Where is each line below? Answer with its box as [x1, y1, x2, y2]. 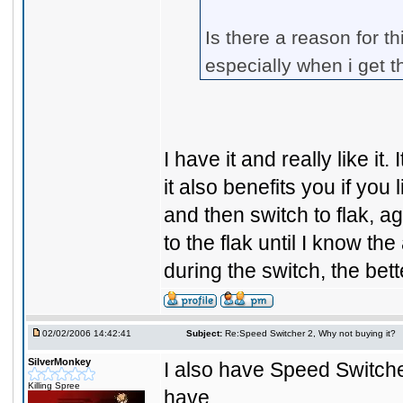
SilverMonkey [28, 356, 91, 367]
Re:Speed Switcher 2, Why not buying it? [225, 328, 396, 338]
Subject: [186, 328, 222, 338]
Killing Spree [28, 381, 80, 390]
